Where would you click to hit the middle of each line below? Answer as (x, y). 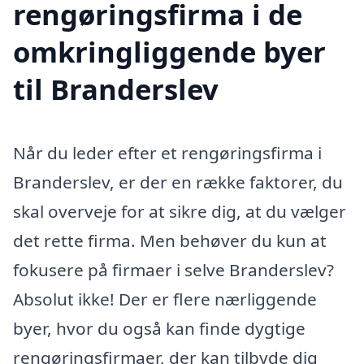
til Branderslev (116, 89)
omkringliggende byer (169, 52)
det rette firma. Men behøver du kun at (170, 241)
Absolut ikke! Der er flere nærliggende (165, 299)
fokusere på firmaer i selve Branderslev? (173, 270)
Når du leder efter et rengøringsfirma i (167, 153)
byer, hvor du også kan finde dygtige (159, 329)
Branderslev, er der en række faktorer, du (178, 182)
